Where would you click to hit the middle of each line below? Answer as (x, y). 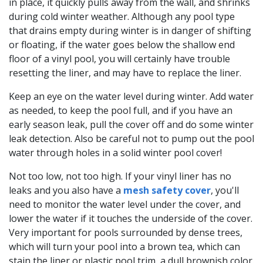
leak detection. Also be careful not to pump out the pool (131, 138)
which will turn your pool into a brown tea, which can (124, 246)
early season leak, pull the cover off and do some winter (131, 124)
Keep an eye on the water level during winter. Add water (131, 96)
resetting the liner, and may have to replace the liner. (125, 73)
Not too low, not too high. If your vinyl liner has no (120, 176)
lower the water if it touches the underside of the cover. (131, 218)
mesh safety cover (167, 190)
